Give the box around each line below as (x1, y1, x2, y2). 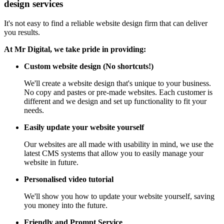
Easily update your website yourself (24, 122, 144, 131)
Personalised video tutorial (24, 174, 113, 183)
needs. (24, 105, 44, 114)
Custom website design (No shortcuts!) (24, 61, 153, 70)
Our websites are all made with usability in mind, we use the (24, 139, 213, 148)
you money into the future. (24, 200, 107, 209)
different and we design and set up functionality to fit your (24, 96, 206, 105)
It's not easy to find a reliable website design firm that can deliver (4, 18, 207, 27)
